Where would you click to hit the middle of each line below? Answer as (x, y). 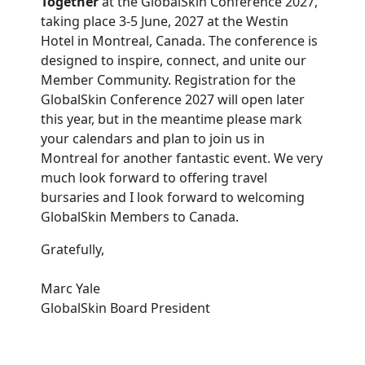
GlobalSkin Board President (125, 308)
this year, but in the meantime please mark (172, 119)
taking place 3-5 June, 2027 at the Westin (165, 21)
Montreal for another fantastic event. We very (182, 158)
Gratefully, (73, 249)
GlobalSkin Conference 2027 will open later (173, 99)
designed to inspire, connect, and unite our (174, 60)
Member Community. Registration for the (168, 80)
